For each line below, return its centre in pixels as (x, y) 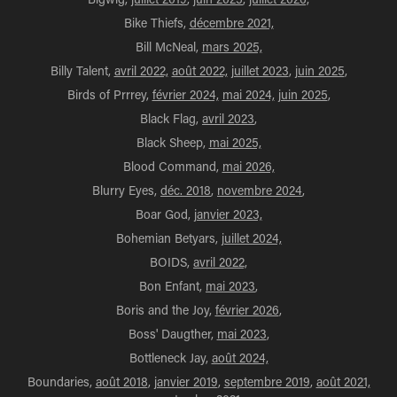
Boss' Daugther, (172, 334)
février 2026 (247, 310)
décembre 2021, (231, 23)
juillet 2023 (260, 70)
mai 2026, (248, 166)
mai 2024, (248, 94)
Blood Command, (172, 166)
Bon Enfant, (172, 286)
